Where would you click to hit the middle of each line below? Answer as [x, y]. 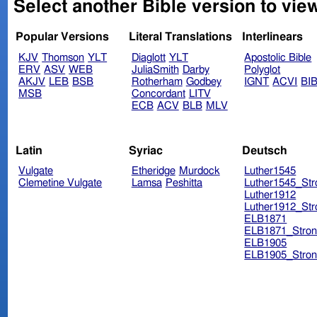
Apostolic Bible [278, 58]
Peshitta [184, 183]
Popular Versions [63, 37]
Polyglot [263, 70]
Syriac [145, 150]
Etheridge [153, 171]
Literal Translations [180, 37]
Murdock [199, 171]
